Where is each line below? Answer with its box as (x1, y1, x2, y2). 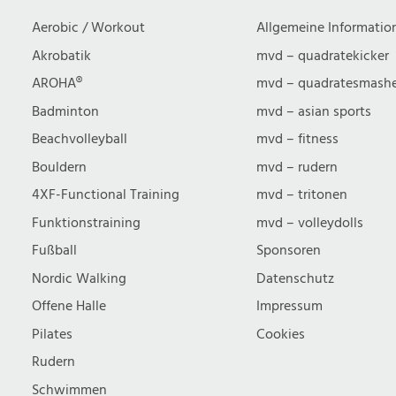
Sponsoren (256, 241, 322, 260)
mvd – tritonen (256, 186, 348, 204)
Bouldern (32, 157, 87, 177)
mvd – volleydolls (256, 213, 364, 232)
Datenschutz (256, 269, 335, 288)
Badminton (32, 102, 99, 121)
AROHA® (32, 74, 82, 93)
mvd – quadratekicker (256, 46, 390, 65)
